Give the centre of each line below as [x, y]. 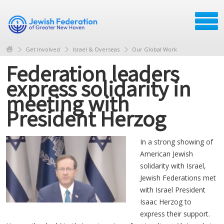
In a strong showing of [176, 141]
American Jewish [166, 153]
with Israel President [173, 189]
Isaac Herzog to [166, 201]
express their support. [175, 213]
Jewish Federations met [178, 177]
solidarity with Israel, [173, 165]
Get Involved [43, 49]
